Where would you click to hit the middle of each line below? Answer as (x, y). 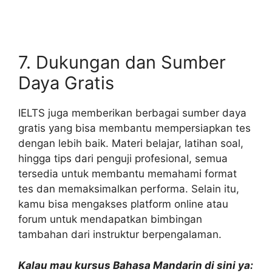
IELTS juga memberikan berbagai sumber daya (132, 113)
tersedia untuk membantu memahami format (127, 174)
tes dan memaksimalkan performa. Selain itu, (129, 189)
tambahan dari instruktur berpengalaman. (120, 235)
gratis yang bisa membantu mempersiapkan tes (134, 128)
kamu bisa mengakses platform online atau (123, 204)
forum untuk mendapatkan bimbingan (110, 219)
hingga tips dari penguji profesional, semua (123, 159)
